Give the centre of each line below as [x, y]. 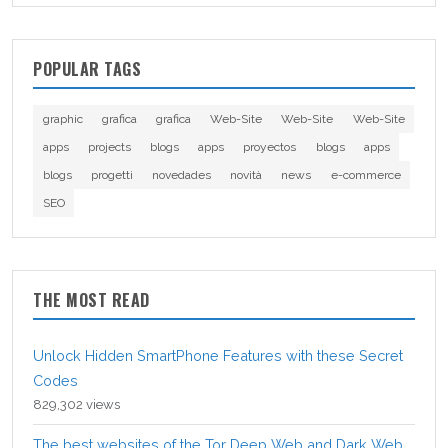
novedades [181, 175]
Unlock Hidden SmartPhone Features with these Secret [218, 356]
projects [109, 147]
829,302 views [76, 405]
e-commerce [365, 175]
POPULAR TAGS [87, 69]
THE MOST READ [91, 300]
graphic [62, 119]
